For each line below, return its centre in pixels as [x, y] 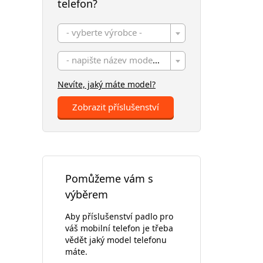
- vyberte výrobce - [104, 32]
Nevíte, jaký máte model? [107, 84]
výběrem [87, 194]
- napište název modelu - [156, 60]
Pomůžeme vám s [109, 178]
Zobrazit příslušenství [116, 107]
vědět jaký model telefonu [116, 240]
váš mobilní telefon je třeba [119, 228]
